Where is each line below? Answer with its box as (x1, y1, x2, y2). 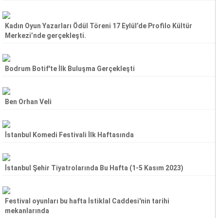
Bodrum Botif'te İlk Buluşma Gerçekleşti (5, 65, 135, 73)
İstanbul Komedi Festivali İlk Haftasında (5, 131, 134, 139)
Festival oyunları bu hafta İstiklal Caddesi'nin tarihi (5, 197, 169, 205)
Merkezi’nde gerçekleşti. (5, 32, 86, 39)
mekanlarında (5, 207, 49, 215)
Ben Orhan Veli (5, 98, 52, 106)
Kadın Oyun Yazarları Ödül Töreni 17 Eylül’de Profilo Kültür (5, 22, 192, 30)
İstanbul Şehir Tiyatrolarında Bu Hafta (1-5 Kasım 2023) (5, 164, 183, 172)
